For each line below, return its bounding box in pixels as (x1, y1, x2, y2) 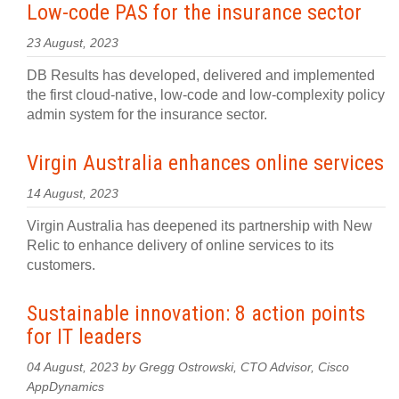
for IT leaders (27, 324, 142, 349)
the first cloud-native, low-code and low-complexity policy (27, 87, 385, 102)
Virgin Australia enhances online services (27, 151, 384, 175)
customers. (27, 257, 95, 273)
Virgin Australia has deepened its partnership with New (27, 218, 372, 233)
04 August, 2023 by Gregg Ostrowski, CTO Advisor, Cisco (27, 361, 349, 374)
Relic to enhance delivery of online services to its (27, 238, 334, 253)
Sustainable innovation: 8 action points (27, 301, 365, 326)
